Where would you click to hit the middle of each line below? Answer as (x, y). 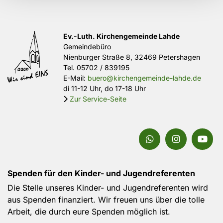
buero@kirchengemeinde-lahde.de (144, 78)
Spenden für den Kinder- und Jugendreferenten (101, 173)
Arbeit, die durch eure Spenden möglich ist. (89, 211)
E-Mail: (75, 78)
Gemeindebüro (87, 46)
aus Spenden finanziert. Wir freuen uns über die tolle (106, 199)
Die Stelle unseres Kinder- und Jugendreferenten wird (108, 187)
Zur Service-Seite (98, 99)
